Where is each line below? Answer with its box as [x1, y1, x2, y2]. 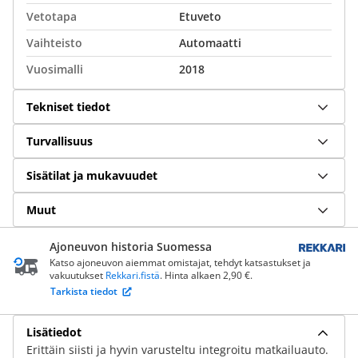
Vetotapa [26, 9, 77, 24]
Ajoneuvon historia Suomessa [50, 239, 212, 254]
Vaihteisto [26, 35, 82, 50]
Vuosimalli [26, 62, 83, 77]
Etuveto [179, 9, 221, 24]
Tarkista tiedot [50, 284, 117, 298]
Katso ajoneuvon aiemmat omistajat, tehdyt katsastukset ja [50, 256, 311, 269]
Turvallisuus [26, 133, 93, 149]
